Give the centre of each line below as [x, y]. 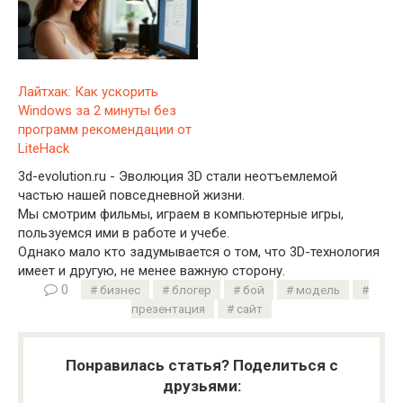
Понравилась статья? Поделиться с [201, 366]
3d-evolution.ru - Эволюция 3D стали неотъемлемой [178, 177]
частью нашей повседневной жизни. [131, 196]
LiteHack [44, 149]
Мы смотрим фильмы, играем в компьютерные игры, [181, 215]
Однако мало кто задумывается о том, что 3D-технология [199, 252]
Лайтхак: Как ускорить [88, 92]
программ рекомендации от [105, 130]
